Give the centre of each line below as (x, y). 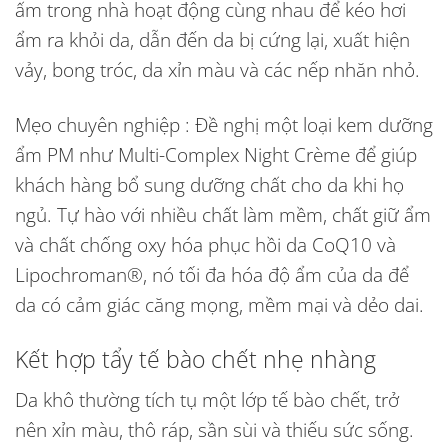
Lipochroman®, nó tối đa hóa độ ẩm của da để (212, 274)
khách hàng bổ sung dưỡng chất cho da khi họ (209, 184)
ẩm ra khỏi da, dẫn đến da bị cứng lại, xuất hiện (212, 39)
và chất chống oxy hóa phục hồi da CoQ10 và (205, 244)
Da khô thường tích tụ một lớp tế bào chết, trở (207, 400)
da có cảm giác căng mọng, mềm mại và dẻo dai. (219, 304)
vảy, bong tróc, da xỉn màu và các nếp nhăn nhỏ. (217, 69)
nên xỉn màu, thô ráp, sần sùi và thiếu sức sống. (214, 430)
